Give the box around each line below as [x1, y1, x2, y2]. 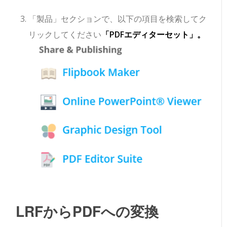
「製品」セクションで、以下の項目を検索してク [28, 13, 207, 24]
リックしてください [28, 29, 102, 40]
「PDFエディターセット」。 [101, 29, 206, 40]
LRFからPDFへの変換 [16, 201, 159, 222]
